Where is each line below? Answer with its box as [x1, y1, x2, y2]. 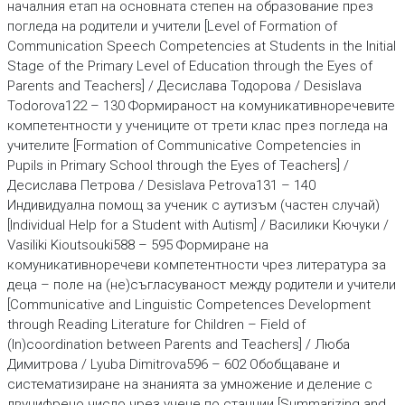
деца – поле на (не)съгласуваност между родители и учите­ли [6, 277, 396, 293]
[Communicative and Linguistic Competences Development [6, 297, 371, 313]
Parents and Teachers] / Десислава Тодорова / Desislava [6, 78, 362, 94]
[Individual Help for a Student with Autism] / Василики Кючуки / [6, 217, 389, 233]
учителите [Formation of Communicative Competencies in [6, 137, 361, 154]
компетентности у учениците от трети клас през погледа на [6, 118, 388, 134]
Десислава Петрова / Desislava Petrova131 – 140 [6, 177, 316, 193]
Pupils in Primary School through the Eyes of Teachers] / [6, 157, 349, 174]
